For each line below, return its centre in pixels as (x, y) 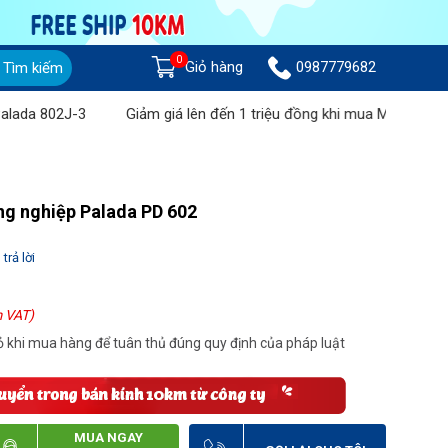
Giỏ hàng (213, 66)
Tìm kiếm (33, 68)
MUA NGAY (108, 437)
